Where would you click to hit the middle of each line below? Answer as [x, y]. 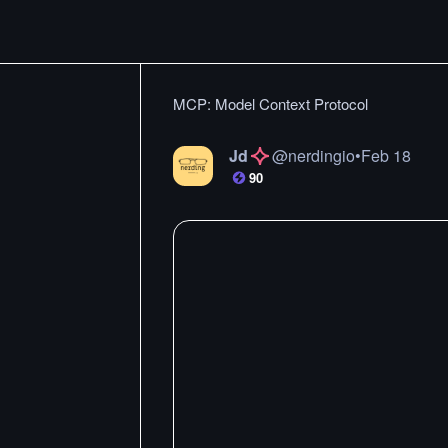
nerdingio [321, 155]
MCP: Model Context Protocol [270, 103]
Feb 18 [386, 155]
